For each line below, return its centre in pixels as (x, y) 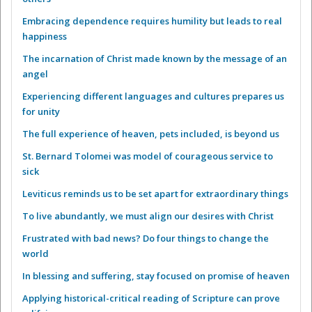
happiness (45, 37)
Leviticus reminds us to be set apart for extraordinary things (155, 194)
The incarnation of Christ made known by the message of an (155, 59)
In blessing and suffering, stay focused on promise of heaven (156, 276)
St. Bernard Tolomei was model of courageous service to (148, 156)
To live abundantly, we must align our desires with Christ (148, 216)
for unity (41, 112)
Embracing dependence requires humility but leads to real (152, 21)
